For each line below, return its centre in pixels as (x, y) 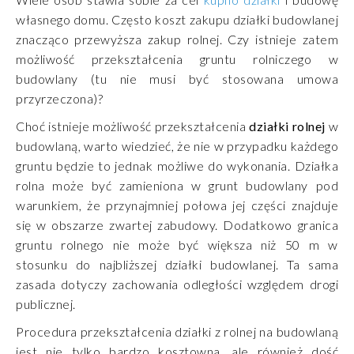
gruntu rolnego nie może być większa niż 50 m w (177, 245)
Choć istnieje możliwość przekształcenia (132, 126)
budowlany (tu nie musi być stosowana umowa (177, 79)
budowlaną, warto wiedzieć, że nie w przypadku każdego (177, 146)
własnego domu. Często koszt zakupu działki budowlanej (177, 20)
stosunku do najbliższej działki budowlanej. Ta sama (177, 265)
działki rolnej (287, 126)
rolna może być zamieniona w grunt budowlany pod (177, 186)
